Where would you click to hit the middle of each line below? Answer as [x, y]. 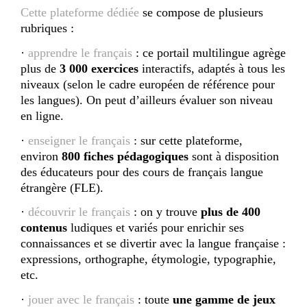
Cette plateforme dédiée [80, 13]
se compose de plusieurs [201, 13]
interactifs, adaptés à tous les [212, 68]
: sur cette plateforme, [186, 140]
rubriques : [47, 28]
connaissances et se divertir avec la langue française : [153, 244]
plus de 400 [231, 212]
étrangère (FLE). [62, 187]
